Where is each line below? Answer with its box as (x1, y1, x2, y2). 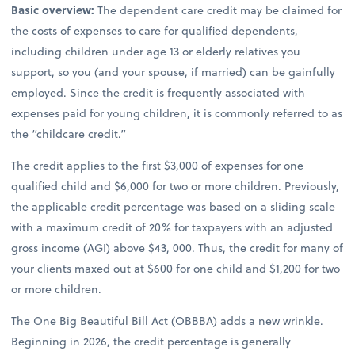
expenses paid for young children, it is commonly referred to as (11, 104, 343, 121)
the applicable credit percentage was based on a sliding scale (11, 198, 336, 216)
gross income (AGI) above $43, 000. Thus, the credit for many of (11, 239, 344, 257)
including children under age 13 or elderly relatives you (11, 42, 301, 59)
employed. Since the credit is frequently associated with (11, 83, 306, 101)
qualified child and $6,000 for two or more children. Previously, (11, 177, 340, 195)
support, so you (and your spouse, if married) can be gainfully (11, 63, 336, 80)
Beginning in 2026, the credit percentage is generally (11, 333, 292, 350)
